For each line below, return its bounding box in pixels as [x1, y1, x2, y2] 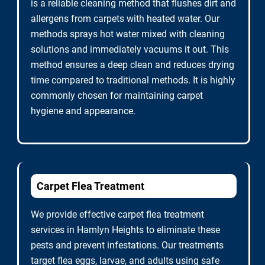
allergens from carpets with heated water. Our [31, 13, 219, 24]
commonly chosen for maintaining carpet [31, 90, 203, 101]
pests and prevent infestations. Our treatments [31, 240, 224, 251]
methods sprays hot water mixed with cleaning [31, 28, 225, 40]
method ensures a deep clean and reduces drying [31, 59, 234, 70]
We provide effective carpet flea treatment [31, 209, 204, 220]
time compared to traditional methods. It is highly [31, 75, 235, 86]
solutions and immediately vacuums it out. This [31, 44, 229, 55]
